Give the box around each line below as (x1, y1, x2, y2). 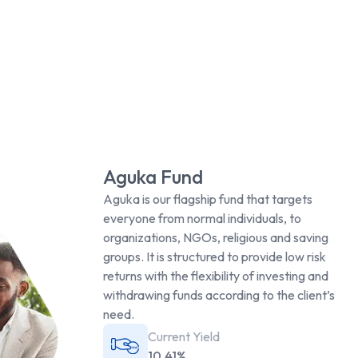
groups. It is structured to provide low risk (102, 249, 326, 265)
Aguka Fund (102, 165, 203, 189)
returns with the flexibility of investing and (102, 268, 328, 284)
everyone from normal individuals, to (102, 210, 301, 227)
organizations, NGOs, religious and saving (102, 229, 328, 246)
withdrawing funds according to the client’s (102, 287, 335, 304)
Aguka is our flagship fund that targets (102, 191, 312, 208)
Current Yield (147, 328, 220, 345)
